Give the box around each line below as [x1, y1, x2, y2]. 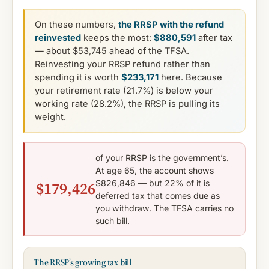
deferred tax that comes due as [95, 190, 220, 201]
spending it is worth [35, 71, 121, 83]
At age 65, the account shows [95, 165, 214, 175]
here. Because [159, 71, 222, 83]
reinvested [35, 32, 81, 43]
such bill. [95, 215, 130, 226]
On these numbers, [35, 19, 118, 30]
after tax [196, 32, 232, 43]
